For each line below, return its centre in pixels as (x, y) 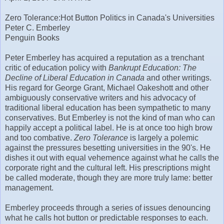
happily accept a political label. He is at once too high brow (109, 128)
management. (29, 188)
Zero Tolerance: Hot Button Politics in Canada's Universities (110, 18)
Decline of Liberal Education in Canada (75, 78)
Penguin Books (32, 38)
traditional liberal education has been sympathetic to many (108, 108)
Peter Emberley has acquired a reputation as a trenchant (104, 58)
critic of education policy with (57, 68)
